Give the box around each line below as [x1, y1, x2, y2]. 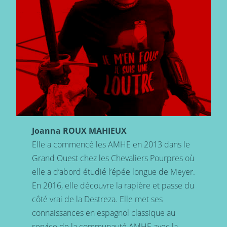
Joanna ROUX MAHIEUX [31, 125, 127, 137]
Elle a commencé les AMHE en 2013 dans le [31, 139, 190, 150]
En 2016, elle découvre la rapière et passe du [31, 180, 194, 192]
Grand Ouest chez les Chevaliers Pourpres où [31, 153, 194, 164]
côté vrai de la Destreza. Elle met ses [31, 194, 163, 205]
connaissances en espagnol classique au [31, 207, 175, 219]
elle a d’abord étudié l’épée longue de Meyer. [31, 166, 195, 178]
